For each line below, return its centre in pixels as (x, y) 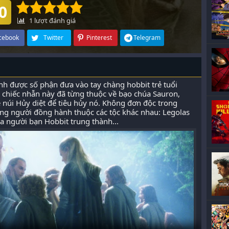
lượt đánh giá (54, 20)
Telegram (147, 38)
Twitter (53, 38)
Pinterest (99, 38)
